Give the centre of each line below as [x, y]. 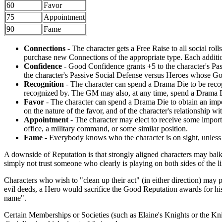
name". [15, 198]
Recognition [44, 84]
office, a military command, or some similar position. [106, 128]
